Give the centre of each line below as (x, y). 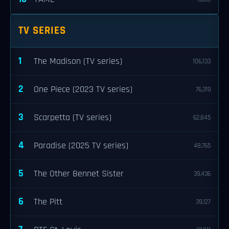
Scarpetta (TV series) (73, 118)
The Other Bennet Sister (79, 174)
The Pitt (48, 202)
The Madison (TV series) (78, 61)
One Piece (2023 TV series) (83, 89)
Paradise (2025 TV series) (81, 146)
